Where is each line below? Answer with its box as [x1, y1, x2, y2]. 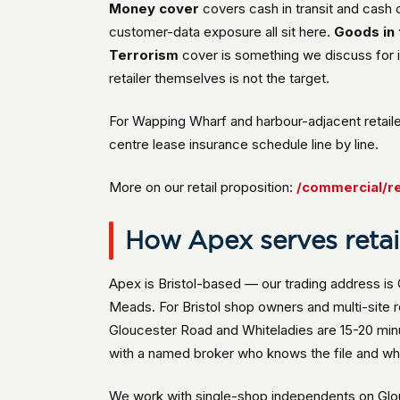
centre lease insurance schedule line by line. [109, 136, 379, 153]
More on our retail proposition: [109, 179, 297, 196]
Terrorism [109, 46, 179, 63]
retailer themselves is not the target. [109, 70, 330, 87]
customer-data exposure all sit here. [109, 23, 335, 40]
